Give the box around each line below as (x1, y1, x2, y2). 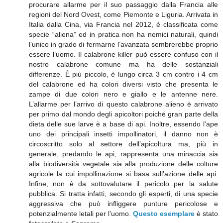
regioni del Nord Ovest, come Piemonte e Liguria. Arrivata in (29, 10, 218, 18)
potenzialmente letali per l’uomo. (29, 209, 133, 218)
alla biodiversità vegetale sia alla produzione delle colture (29, 159, 218, 168)
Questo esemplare (133, 209, 195, 218)
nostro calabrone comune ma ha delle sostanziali (29, 60, 218, 68)
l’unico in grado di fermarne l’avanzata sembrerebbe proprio (29, 40, 218, 48)
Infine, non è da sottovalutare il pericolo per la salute (29, 179, 218, 188)
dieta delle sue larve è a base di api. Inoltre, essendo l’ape (29, 119, 218, 128)
